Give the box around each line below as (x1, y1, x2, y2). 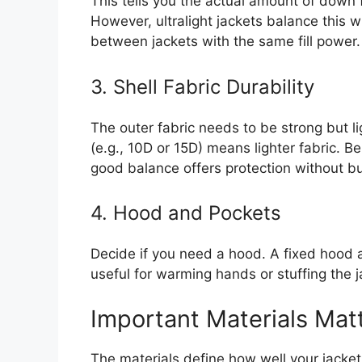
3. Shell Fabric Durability (90, 74, 314, 99)
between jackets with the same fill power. (90, 33, 360, 50)
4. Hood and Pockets (90, 201, 281, 225)
